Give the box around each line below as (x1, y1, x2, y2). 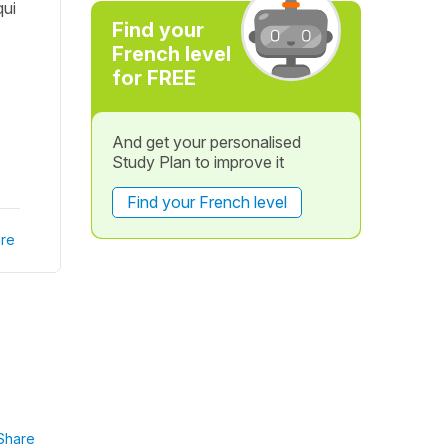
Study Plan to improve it (111, 152, 284, 172)
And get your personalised (111, 132, 301, 152)
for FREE (111, 66, 196, 90)
